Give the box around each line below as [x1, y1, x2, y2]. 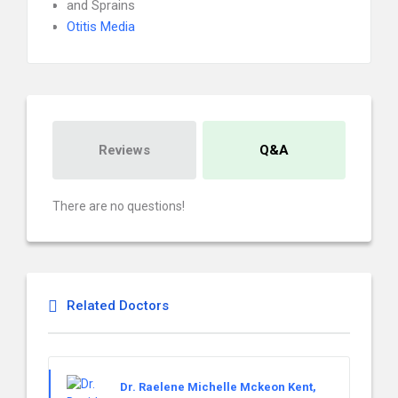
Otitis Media [67, 19, 135, 35]
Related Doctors [67, 298, 169, 314]
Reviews [98, 142, 150, 158]
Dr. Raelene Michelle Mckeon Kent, [120, 380, 316, 394]
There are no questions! [52, 199, 185, 213]
